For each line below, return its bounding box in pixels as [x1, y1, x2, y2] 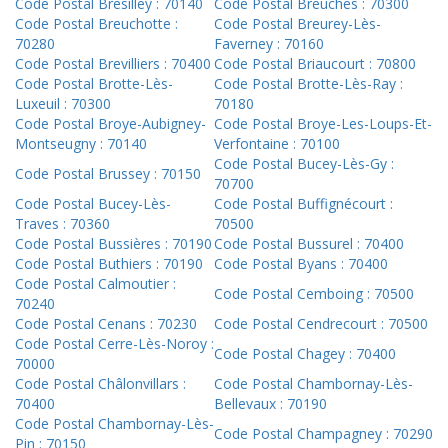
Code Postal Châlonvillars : [15, 374, 186, 394]
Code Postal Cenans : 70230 [15, 314, 197, 334]
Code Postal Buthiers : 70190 [15, 254, 203, 274]
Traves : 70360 [15, 214, 110, 234]
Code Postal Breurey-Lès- [214, 14, 381, 34]
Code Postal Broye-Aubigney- [15, 114, 206, 134]
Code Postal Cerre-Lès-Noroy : [15, 334, 214, 354]
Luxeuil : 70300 [15, 94, 111, 114]
